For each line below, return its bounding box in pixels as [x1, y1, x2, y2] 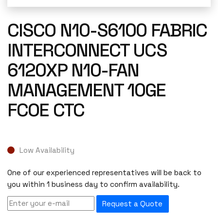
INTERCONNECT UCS [7, 38, 167, 62]
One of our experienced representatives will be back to [7, 168, 201, 178]
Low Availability [19, 145, 74, 155]
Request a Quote [102, 199, 163, 209]
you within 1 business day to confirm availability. [7, 180, 180, 189]
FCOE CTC [7, 98, 84, 122]
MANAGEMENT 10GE [7, 78, 166, 102]
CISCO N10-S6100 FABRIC [7, 18, 207, 42]
